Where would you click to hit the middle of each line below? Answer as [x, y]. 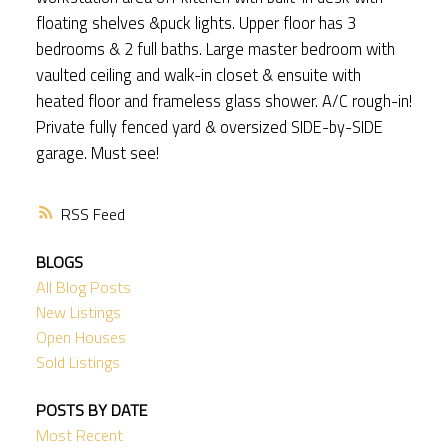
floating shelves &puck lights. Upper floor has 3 [195, 22]
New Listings [78, 312]
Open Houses [80, 337]
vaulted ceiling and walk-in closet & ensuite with [198, 74]
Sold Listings [77, 362]
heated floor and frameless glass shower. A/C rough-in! [223, 100]
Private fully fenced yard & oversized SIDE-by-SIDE [209, 126]
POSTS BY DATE [91, 409]
